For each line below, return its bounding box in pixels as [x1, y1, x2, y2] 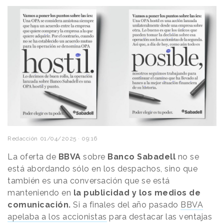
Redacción [7, 135, 38, 142]
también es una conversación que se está [7, 176, 170, 186]
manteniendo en [7, 188, 71, 198]
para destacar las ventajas [106, 212, 212, 222]
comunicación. [7, 200, 71, 210]
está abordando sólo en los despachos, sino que [7, 164, 197, 174]
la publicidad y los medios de [71, 188, 200, 198]
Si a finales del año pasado [70, 200, 180, 210]
